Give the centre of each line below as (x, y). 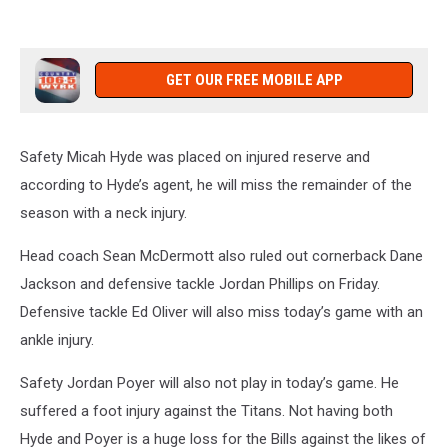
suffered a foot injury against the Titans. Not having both (206, 411)
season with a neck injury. (103, 213)
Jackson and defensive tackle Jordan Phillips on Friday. (200, 284)
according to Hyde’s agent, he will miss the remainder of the (216, 185)
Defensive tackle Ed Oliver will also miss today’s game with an (221, 312)
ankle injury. (57, 340)
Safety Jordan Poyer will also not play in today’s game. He (209, 383)
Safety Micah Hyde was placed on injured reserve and (195, 157)
